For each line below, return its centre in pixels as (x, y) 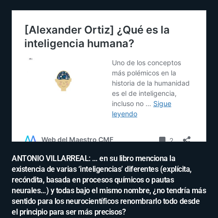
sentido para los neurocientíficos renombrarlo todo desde (106, 201)
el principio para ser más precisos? (69, 212)
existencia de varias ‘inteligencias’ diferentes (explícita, (102, 169)
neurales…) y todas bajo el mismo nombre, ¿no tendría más (109, 191)
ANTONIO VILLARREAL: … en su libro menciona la (94, 159)
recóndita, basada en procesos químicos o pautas (93, 180)
